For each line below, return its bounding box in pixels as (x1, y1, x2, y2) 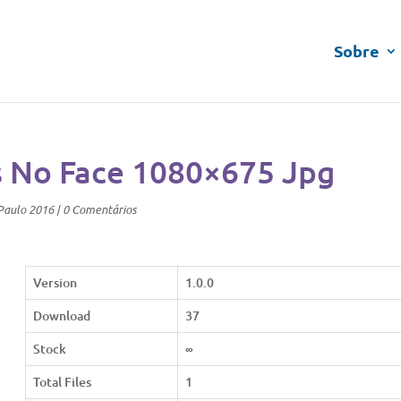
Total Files (32, 373, 91, 390)
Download (32, 307, 90, 324)
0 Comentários (63, 201, 136, 218)
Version (32, 274, 77, 291)
